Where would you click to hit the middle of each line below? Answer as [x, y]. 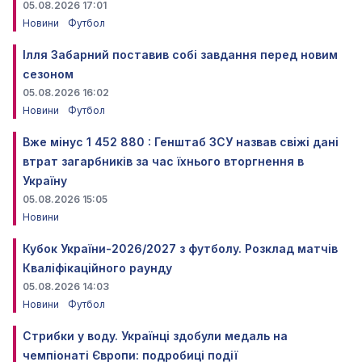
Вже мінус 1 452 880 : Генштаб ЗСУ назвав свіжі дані [181, 141]
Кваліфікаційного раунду [97, 267]
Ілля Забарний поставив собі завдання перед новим [180, 54]
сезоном [48, 74]
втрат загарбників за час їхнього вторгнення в [163, 161]
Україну [45, 180]
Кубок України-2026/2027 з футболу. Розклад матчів [180, 248]
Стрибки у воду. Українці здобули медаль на [155, 335]
